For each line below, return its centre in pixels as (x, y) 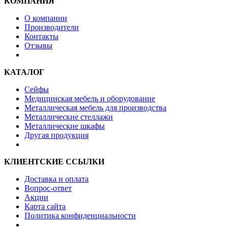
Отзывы (38, 45)
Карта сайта (45, 206)
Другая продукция (56, 135)
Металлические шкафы (65, 126)
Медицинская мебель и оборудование (90, 98)
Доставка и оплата (56, 179)
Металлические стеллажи (69, 117)
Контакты (41, 36)
